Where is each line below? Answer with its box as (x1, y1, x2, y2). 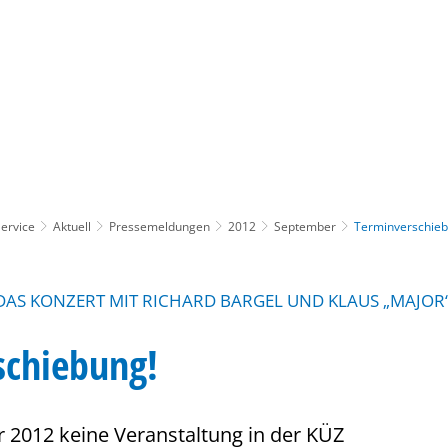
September (274, 217, 336, 235)
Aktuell (53, 217, 91, 235)
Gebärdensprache (250, 72, 356, 91)
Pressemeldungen (109, 217, 210, 235)
